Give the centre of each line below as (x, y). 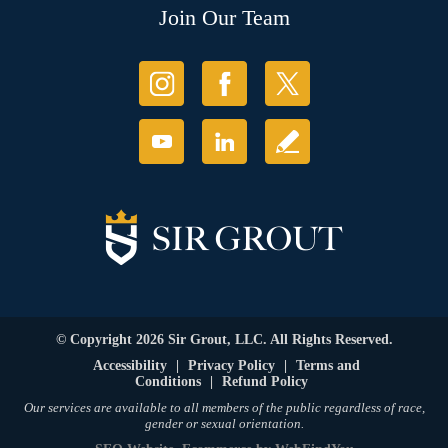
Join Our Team (224, 18)
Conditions (168, 382)
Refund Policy (265, 382)
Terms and (328, 366)
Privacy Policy (231, 366)
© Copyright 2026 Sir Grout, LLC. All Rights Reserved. (224, 340)
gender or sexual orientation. (224, 424)
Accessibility (130, 366)
